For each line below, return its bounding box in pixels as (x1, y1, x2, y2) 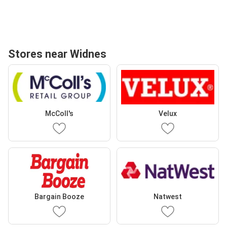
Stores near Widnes (8, 48, 106, 60)
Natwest (154, 193, 182, 201)
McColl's (45, 109, 73, 118)
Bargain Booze (34, 193, 84, 201)
